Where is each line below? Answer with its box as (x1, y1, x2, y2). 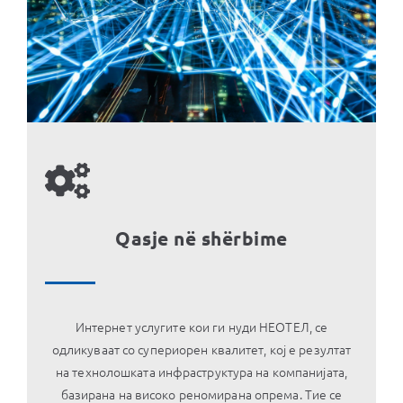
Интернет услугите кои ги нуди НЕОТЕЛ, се (75, 317, 328, 336)
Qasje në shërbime (115, 225, 288, 250)
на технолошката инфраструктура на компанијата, (55, 362, 348, 381)
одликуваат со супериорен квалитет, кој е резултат (51, 339, 352, 358)
